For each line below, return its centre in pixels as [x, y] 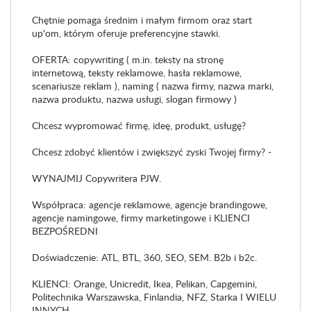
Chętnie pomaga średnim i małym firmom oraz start [142, 20]
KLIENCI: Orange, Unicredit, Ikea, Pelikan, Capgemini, [144, 284]
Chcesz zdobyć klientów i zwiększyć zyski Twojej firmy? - [152, 152]
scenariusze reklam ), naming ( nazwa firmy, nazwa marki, [153, 86]
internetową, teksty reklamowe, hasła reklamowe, [137, 73]
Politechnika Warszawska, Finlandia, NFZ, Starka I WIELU [154, 297]
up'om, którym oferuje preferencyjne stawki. [126, 33]
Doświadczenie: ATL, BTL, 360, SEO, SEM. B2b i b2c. [144, 257]
